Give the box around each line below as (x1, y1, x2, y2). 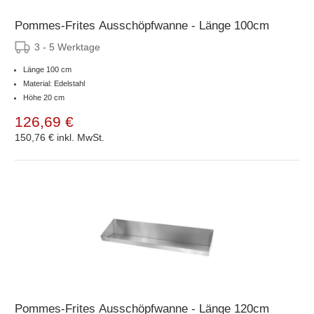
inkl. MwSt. (57, 131, 104, 143)
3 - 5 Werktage (34, 41, 100, 53)
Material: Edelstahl (23, 78, 85, 88)
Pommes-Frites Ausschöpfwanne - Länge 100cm (15, 18, 269, 32)
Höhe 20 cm (23, 93, 64, 102)
